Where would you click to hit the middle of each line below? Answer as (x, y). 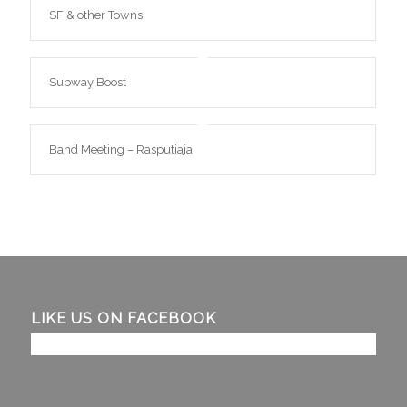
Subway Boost (87, 82)
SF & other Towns (95, 15)
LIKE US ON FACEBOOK (123, 318)
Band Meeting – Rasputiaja (120, 149)
